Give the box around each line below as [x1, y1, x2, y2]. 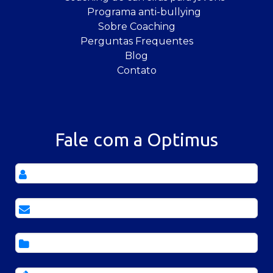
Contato [116, 65, 157, 77]
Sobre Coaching [97, 21, 175, 33]
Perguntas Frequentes [80, 35, 193, 48]
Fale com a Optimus [55, 129, 218, 151]
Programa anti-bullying [87, 6, 201, 18]
